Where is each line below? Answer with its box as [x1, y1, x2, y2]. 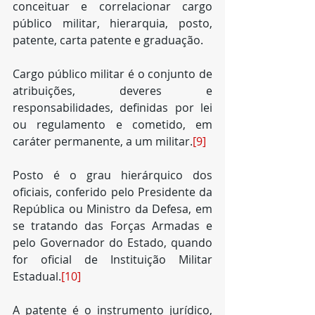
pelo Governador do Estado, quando [13, 235, 212, 250]
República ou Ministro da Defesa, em [13, 201, 212, 217]
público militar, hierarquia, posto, [13, 15, 212, 31]
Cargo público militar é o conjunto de [13, 66, 212, 82]
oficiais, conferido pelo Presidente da [13, 184, 212, 200]
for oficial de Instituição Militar [13, 252, 212, 267]
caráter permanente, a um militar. [13, 134, 193, 149]
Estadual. [13, 269, 61, 284]
